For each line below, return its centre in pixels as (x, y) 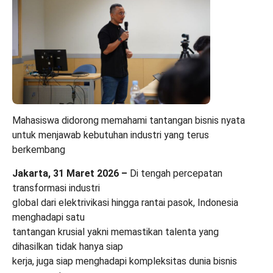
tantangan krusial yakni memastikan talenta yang (115, 232)
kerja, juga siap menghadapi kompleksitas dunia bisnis (125, 261)
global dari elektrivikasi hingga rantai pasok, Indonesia (125, 202)
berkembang (39, 149)
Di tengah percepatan (175, 173)
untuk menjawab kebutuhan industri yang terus (111, 135)
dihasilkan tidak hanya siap (68, 246)
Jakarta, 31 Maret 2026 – (70, 173)
